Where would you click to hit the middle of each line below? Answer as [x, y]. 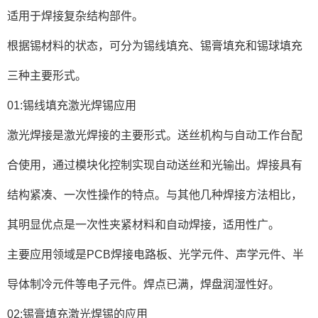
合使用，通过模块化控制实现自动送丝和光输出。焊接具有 [155, 165]
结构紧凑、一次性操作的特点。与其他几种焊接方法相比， [155, 195]
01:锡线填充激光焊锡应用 [72, 105]
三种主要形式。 [47, 76]
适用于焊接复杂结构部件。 [75, 16]
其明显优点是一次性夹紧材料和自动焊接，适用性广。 [143, 225]
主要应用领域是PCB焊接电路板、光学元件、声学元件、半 [155, 254]
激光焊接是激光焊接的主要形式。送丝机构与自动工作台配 [155, 135]
